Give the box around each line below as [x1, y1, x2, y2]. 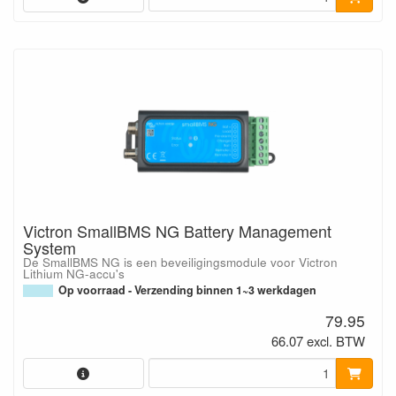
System [23, 235, 76, 259]
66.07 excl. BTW [271, 331, 366, 351]
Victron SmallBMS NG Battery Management [23, 218, 331, 242]
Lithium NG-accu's [23, 264, 125, 282]
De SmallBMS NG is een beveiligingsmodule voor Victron [23, 253, 338, 270]
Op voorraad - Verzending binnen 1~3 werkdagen [58, 281, 316, 298]
